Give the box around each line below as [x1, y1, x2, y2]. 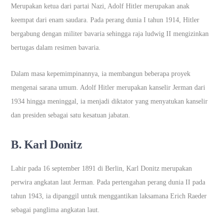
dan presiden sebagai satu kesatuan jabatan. [11, 111, 133, 119]
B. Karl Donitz [11, 138, 85, 151]
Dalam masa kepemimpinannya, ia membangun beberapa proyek [11, 70, 191, 77]
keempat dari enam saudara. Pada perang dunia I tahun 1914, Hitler [11, 16, 200, 24]
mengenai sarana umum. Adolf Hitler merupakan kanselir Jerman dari [11, 83, 206, 91]
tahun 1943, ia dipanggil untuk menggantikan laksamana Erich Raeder [11, 192, 207, 200]
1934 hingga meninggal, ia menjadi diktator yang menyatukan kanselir [11, 97, 208, 105]
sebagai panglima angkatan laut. [11, 206, 102, 214]
